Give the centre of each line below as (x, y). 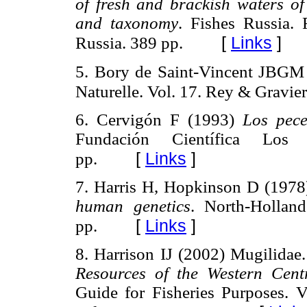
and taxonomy (127, 23)
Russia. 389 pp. (129, 43)
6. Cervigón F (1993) (159, 119)
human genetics (133, 206)
